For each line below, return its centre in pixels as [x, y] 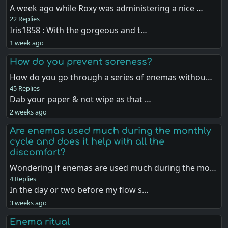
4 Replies [23, 179]
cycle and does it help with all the [87, 142]
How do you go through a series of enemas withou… [111, 78]
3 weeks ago [28, 203]
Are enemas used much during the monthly [111, 131]
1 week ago [27, 43]
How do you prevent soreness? [81, 62]
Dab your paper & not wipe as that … [81, 99]
